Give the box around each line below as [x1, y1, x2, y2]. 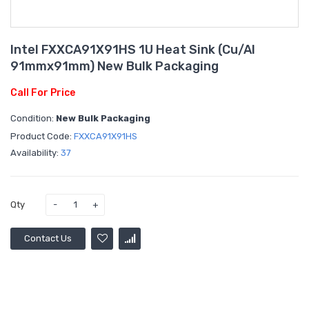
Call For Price [10, 86, 75, 99]
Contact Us [24, 232, 72, 243]
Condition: [10, 112, 56, 123]
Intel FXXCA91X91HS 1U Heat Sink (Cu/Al [10, 41, 255, 57]
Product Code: [10, 130, 74, 141]
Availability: [10, 147, 61, 158]
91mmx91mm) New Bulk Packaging [10, 58, 219, 74]
